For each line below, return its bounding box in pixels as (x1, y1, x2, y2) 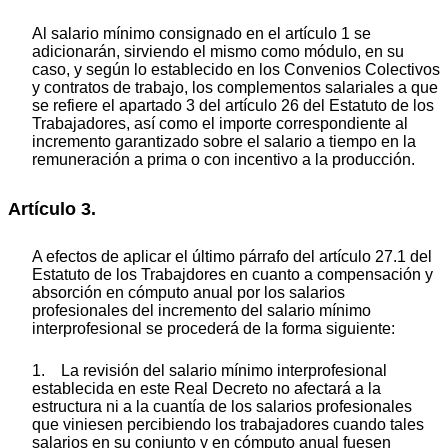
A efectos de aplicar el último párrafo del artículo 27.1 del (32, 247, 432, 265)
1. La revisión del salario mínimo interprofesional (32, 361, 387, 379)
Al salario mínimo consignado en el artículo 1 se (32, 25, 371, 43)
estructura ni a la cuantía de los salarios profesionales (32, 397, 412, 415)
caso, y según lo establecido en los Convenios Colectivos (32, 61, 440, 79)
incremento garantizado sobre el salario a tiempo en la (32, 133, 416, 151)
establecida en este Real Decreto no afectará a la (32, 379, 381, 397)
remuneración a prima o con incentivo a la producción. (32, 151, 415, 169)
